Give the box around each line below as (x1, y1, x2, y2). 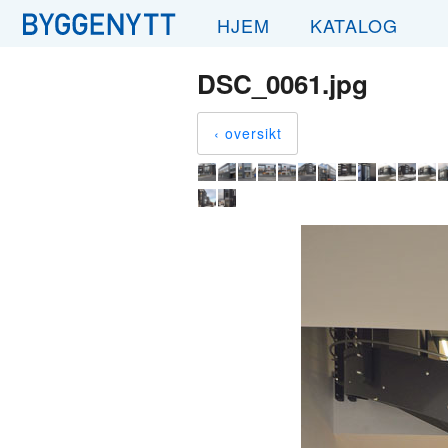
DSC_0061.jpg (197, 65, 368, 102)
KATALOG (310, 12, 398, 38)
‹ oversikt (214, 123, 282, 143)
